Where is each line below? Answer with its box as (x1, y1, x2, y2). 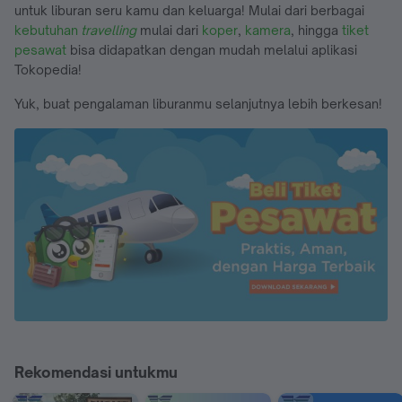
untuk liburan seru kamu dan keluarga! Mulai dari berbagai (14, 2, 364, 18)
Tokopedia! (14, 61, 82, 77)
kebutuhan (14, 22, 81, 38)
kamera (245, 22, 291, 38)
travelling (81, 22, 136, 38)
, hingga (291, 22, 342, 38)
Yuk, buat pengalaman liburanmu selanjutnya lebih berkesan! (14, 95, 382, 111)
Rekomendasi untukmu (14, 363, 178, 381)
